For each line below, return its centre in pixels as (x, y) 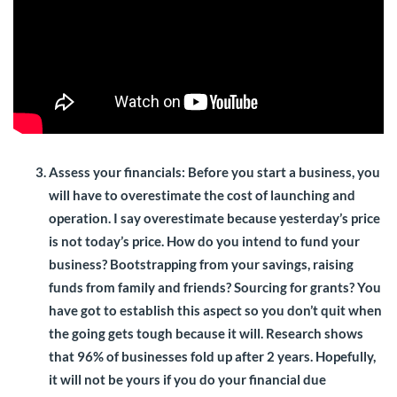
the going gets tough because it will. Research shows (206, 334)
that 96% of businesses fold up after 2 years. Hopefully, (212, 357)
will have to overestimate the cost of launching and (202, 195)
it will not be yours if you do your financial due (187, 380)
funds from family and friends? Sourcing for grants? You (215, 288)
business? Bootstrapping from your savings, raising (201, 265)
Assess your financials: (118, 172)
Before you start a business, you (284, 172)
